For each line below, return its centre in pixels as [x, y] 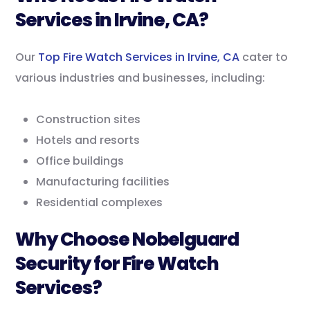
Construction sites [89, 120]
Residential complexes [100, 203]
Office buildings [80, 161]
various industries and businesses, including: [140, 78]
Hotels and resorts [88, 140]
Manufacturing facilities [103, 182]
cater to [264, 57]
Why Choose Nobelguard [127, 239]
